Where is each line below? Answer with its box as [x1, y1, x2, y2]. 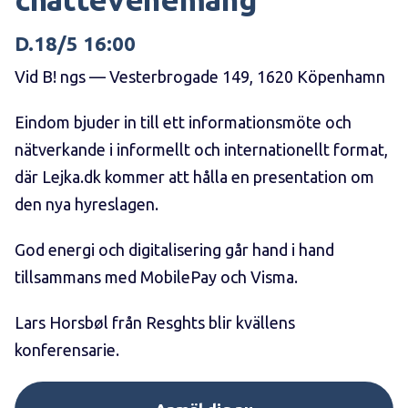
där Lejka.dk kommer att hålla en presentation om [15, 168, 374, 187]
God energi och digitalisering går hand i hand [15, 240, 334, 260]
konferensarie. [15, 341, 119, 360]
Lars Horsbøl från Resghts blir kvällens [15, 313, 295, 332]
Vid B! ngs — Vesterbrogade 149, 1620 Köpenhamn [15, 67, 385, 87]
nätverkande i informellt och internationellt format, [15, 140, 388, 159]
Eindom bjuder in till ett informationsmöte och [15, 113, 352, 132]
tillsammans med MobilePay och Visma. [15, 268, 298, 287]
